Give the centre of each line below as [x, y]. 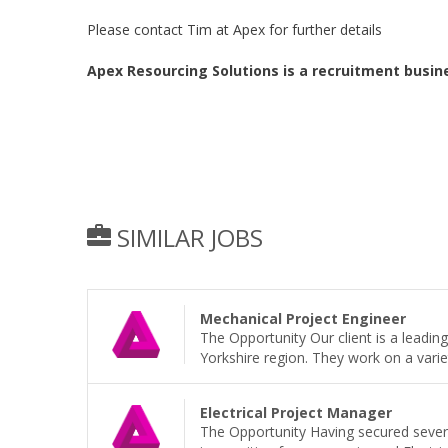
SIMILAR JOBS [187, 237]
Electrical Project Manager [296, 412]
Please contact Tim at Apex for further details [234, 29]
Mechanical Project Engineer [303, 318]
